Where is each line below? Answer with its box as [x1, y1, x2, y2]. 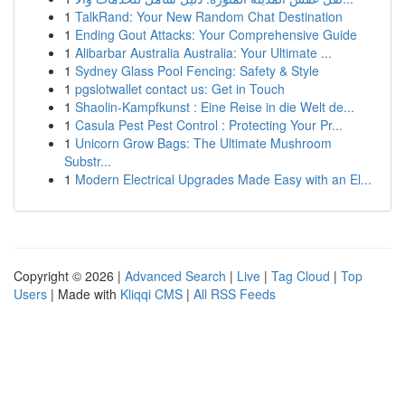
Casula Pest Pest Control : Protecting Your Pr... [75, 116, 343, 134]
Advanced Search [125, 267, 226, 285]
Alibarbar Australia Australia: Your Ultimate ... [75, 43, 332, 61]
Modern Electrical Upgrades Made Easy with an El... [75, 170, 372, 188]
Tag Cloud [271, 267, 330, 285]
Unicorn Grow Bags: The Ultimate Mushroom [75, 134, 332, 152]
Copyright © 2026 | [14, 267, 125, 285]
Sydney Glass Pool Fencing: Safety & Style [75, 61, 319, 80]
